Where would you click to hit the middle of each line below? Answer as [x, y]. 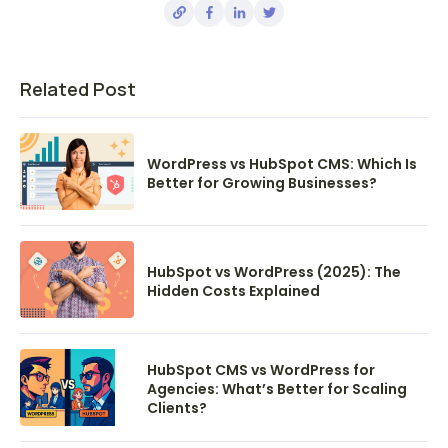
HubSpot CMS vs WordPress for [261, 370]
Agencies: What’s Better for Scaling [277, 389]
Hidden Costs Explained [233, 290]
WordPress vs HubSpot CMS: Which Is [282, 163]
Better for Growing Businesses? [262, 182]
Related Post [78, 89]
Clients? [177, 408]
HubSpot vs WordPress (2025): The [274, 271]
